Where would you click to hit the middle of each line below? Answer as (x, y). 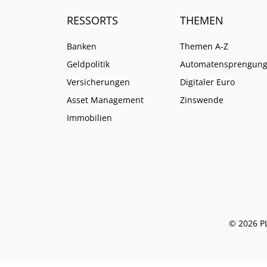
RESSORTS (92, 20)
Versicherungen (98, 82)
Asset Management (105, 100)
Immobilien (89, 117)
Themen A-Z (204, 46)
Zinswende (202, 100)
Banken (82, 46)
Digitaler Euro (207, 82)
